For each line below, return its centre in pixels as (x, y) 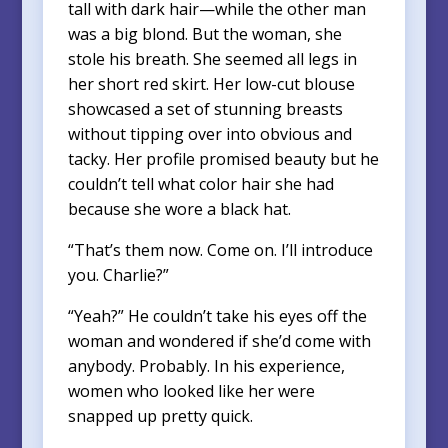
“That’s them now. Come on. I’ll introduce (220, 249)
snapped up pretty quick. (160, 415)
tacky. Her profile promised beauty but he (223, 158)
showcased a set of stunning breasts (205, 108)
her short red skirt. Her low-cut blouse (211, 83)
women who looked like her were (191, 390)
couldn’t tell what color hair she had (200, 183)
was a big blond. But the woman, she (204, 33)
